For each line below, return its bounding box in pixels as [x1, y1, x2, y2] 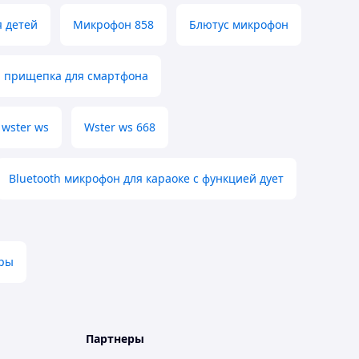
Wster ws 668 [84, 119, 155, 135]
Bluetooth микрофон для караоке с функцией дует [9, 171, 284, 187]
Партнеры [86, 331, 144, 347]
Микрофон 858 [73, 17, 154, 33]
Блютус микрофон [189, 17, 288, 33]
